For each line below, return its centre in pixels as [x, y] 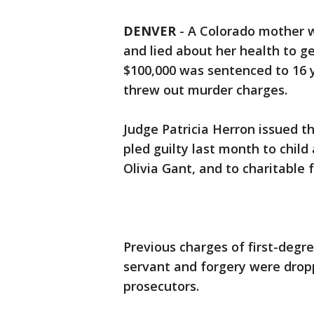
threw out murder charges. [205, 90]
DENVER [150, 31]
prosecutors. [161, 286]
